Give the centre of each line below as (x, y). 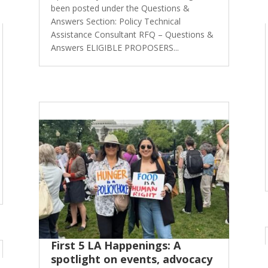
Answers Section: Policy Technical (115, 21)
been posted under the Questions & (120, 8)
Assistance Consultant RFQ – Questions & (132, 34)
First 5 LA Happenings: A (115, 246)
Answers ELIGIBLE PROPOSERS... (115, 47)
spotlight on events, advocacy (131, 259)
